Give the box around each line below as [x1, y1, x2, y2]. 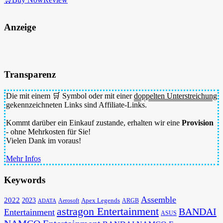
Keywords [4, 174, 45, 185]
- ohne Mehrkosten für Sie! [6, 127, 91, 136]
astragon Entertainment [57, 205, 159, 218]
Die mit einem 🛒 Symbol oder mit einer [6, 91, 134, 100]
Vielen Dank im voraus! [6, 136, 81, 145]
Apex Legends [81, 197, 120, 205]
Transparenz [4, 69, 56, 80]
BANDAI [179, 206, 217, 218]
